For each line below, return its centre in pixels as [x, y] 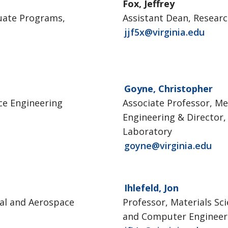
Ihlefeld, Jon [151, 188]
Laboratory [147, 131]
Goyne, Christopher [168, 89]
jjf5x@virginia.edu [164, 32]
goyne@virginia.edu [168, 146]
